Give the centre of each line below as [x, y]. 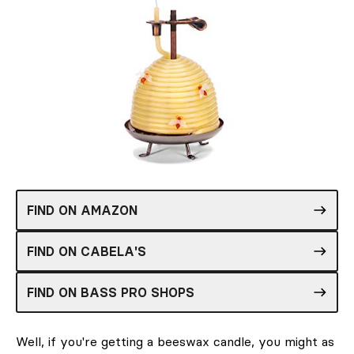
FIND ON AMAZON [82, 210]
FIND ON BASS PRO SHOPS [111, 292]
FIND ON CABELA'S [87, 251]
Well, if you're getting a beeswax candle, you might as [175, 341]
